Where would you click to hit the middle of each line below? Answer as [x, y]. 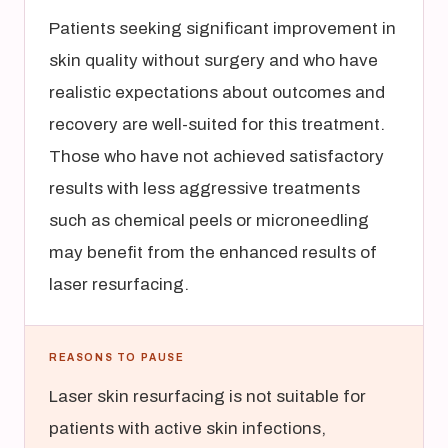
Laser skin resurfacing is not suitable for [207, 396]
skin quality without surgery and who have [213, 60]
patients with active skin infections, [187, 428]
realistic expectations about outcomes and [217, 92]
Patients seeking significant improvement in [222, 28]
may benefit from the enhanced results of [213, 252]
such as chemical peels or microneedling [209, 220]
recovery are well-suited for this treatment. [217, 124]
